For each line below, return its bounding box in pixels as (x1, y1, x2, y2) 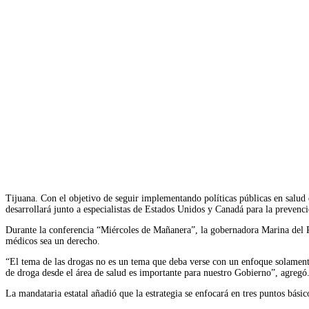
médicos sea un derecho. (6, 235, 100, 246)
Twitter (111, 142, 136, 153)
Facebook (33, 142, 68, 153)
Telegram (259, 142, 291, 153)
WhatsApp (179, 142, 216, 153)
